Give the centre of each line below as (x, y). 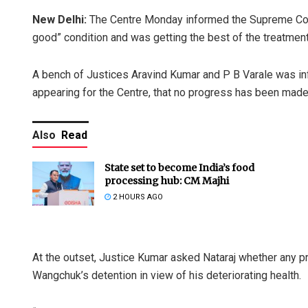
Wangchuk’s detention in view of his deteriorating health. (167, 275)
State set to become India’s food (179, 167)
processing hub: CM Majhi (167, 180)
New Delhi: (61, 19)
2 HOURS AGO (137, 197)
